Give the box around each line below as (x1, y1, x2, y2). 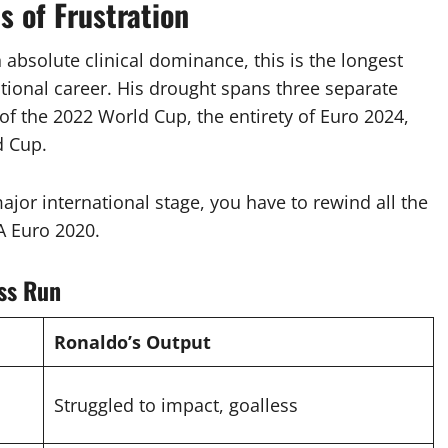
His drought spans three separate (117, 76, 398, 101)
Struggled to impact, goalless (54, 393, 298, 418)
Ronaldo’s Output (54, 330, 211, 355)
